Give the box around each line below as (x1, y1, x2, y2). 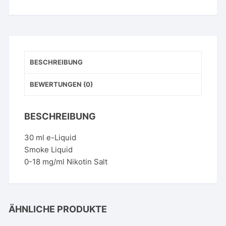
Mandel (24, 3, 50, 13)
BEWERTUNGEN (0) (30, 80, 93, 88)
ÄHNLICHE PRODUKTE (9, 203, 107, 214)
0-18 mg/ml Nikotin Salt (24, 156, 108, 166)
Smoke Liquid (24, 144, 73, 154)
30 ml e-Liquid (24, 132, 77, 142)
